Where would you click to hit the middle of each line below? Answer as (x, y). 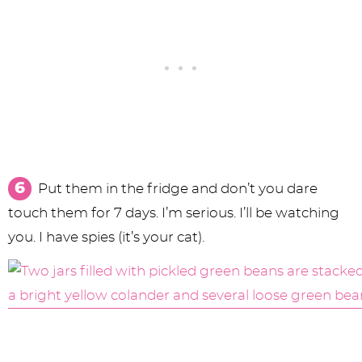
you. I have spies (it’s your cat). (106, 238)
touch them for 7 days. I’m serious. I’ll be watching (174, 213)
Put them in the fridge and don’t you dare (177, 189)
